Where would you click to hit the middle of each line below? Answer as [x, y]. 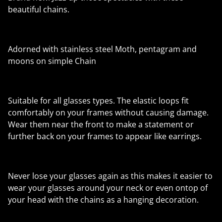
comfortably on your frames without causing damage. [108, 113]
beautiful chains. [39, 10]
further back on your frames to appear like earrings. [105, 137]
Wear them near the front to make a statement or [101, 125]
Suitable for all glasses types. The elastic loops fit [98, 101]
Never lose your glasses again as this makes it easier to [110, 176]
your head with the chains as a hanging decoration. [103, 200]
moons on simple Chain [52, 61]
